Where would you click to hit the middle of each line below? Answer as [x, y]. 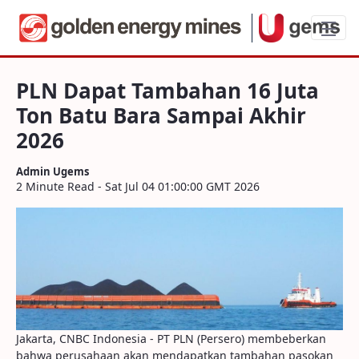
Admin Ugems [52, 171]
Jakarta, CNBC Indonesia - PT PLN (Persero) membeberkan [171, 339]
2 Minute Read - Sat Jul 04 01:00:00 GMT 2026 [138, 186]
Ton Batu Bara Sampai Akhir [161, 115]
